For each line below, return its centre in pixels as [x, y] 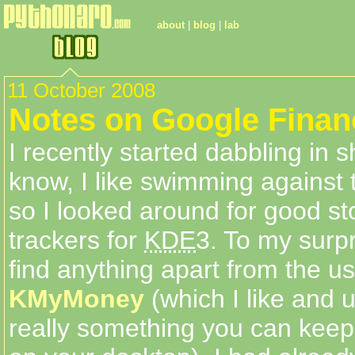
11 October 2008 [81, 90]
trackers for [76, 240]
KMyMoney [76, 299]
